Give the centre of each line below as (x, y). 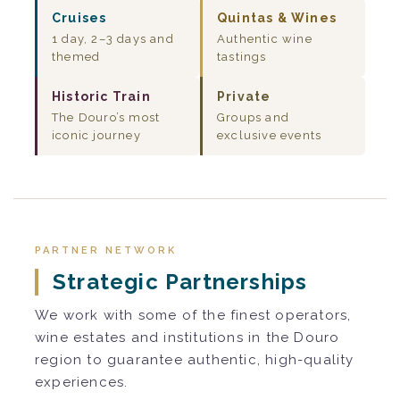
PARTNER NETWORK (106, 251)
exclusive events (270, 136)
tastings (242, 57)
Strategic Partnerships (180, 282)
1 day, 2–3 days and (113, 39)
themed (76, 57)
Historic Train (101, 97)
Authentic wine (265, 39)
